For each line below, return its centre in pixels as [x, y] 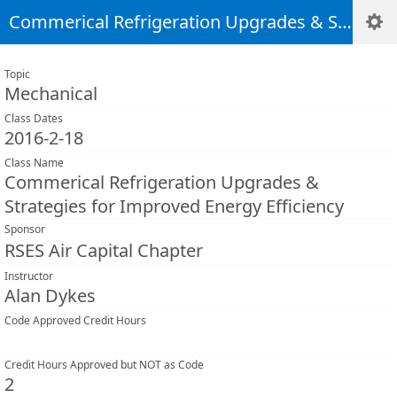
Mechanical [51, 93]
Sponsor [25, 229]
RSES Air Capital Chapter [104, 250]
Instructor [29, 276]
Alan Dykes [50, 296]
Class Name [34, 163]
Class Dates [34, 118]
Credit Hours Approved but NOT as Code [104, 365]
